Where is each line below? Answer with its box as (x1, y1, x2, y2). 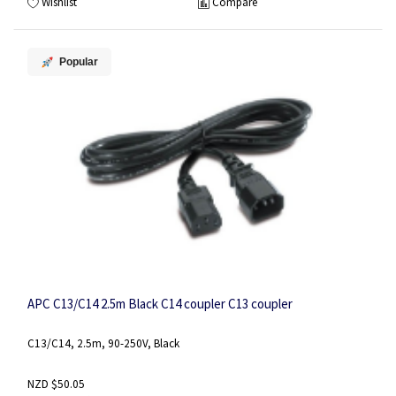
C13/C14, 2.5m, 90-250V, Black (27, 336, 179, 351)
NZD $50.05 (27, 377, 85, 392)
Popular (59, 56, 98, 69)
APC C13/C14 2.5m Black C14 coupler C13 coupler (27, 294, 293, 312)
